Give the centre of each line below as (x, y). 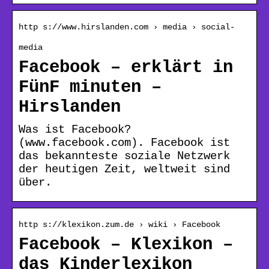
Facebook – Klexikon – (126, 244)
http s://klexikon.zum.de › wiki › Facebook (119, 224)
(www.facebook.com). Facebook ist (124, 143)
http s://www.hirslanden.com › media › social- (127, 27)
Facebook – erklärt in (126, 67)
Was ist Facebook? (75, 129)
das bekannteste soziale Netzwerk (124, 156)
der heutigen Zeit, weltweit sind (124, 169)
